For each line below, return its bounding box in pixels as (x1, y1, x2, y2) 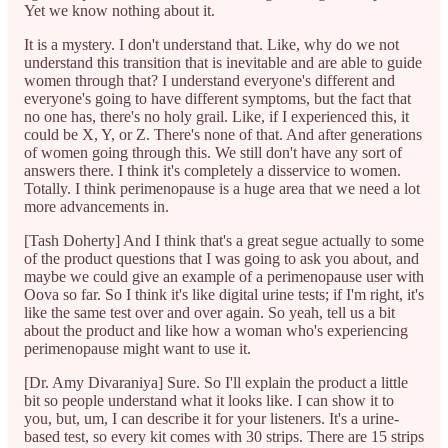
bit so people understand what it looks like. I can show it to (24, 391, 394, 409)
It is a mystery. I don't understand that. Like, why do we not (24, 35, 399, 53)
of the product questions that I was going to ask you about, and (24, 249, 419, 267)
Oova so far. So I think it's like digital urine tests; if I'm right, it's (24, 285, 424, 303)
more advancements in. (24, 197, 169, 215)
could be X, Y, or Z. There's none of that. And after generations (24, 125, 422, 143)
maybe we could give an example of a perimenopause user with (24, 267, 424, 285)
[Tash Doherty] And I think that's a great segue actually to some (24, 231, 424, 249)
